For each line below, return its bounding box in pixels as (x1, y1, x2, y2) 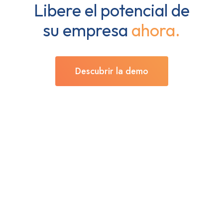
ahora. (131, 19, 180, 41)
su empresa (43, 19, 131, 41)
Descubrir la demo (75, 65, 148, 78)
